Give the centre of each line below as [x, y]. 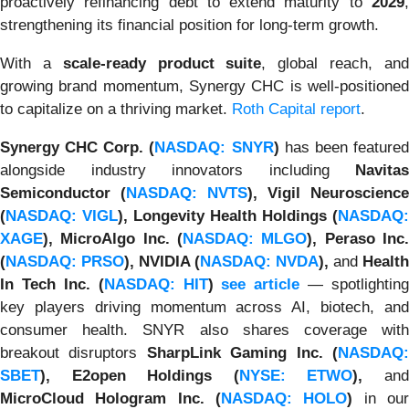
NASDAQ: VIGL [62, 215]
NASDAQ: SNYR [214, 147]
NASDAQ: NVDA [259, 261]
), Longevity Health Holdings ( [228, 215]
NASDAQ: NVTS [187, 193]
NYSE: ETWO [296, 375]
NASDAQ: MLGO [245, 238]
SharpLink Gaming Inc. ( [242, 352]
